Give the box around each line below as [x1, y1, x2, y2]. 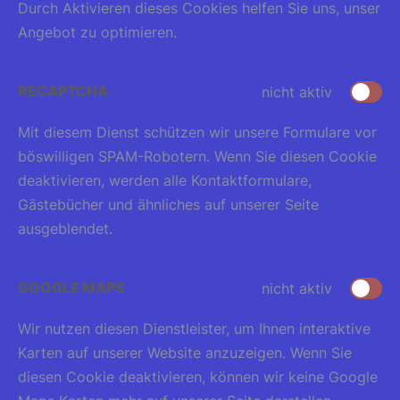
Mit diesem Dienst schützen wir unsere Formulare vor [18, 123, 377, 141]
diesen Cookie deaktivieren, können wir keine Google [18, 368, 378, 386]
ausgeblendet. [18, 220, 112, 237]
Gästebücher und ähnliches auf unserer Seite [18, 196, 319, 213]
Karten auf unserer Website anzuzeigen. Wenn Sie [18, 344, 352, 362]
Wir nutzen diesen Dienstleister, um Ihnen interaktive [18, 320, 371, 337]
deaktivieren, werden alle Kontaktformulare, [18, 171, 312, 189]
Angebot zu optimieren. [18, 23, 177, 41]
